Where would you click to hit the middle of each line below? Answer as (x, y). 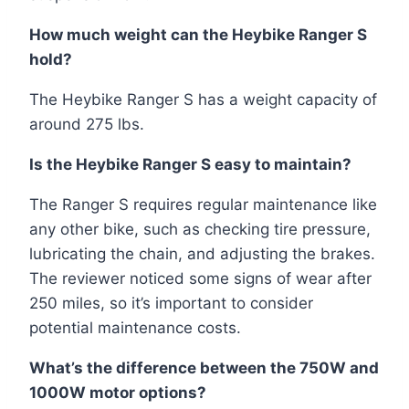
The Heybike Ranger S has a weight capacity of (203, 99)
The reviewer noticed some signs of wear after (200, 278)
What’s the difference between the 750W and (204, 367)
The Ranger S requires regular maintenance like (203, 204)
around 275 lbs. (87, 124)
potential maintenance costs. (135, 327)
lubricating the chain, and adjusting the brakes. (202, 253)
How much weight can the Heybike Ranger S (198, 34)
